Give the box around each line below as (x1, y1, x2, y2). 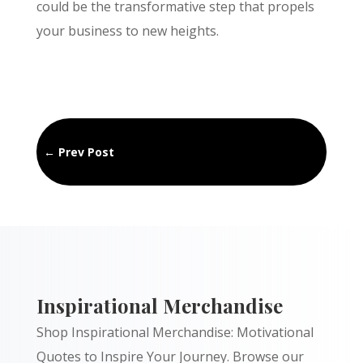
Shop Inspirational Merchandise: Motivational (36, 322, 314, 341)
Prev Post (58, 143, 114, 160)
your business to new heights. (36, 21, 219, 40)
